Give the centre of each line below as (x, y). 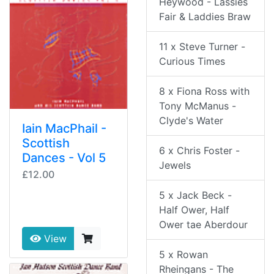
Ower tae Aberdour (203, 225)
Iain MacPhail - (64, 129)
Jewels (175, 165)
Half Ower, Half (194, 210)
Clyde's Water (191, 121)
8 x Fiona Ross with (204, 91)
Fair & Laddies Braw (205, 17)
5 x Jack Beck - (195, 195)
